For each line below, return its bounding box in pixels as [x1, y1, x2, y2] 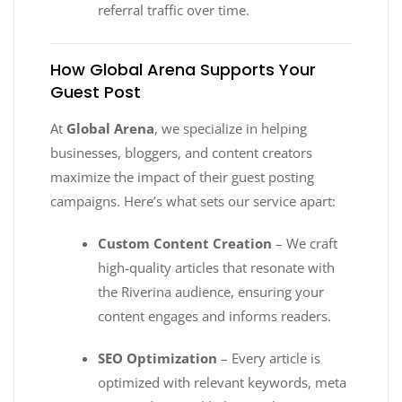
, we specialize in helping [154, 118, 307, 137]
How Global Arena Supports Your [50, 57, 316, 81]
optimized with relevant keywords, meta [98, 372, 347, 391]
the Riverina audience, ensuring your [98, 282, 325, 301]
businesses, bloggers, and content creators [50, 143, 312, 162]
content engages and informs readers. [98, 306, 332, 325]
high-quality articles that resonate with [98, 258, 336, 276]
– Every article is [217, 348, 321, 367]
